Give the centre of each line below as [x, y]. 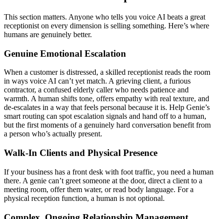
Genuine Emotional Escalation [65, 53]
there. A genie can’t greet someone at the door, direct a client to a [103, 180]
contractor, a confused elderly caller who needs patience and [96, 90]
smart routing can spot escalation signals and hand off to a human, [105, 116]
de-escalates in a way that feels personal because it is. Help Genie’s [107, 108]
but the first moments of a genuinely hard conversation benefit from [107, 125]
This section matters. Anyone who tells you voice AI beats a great [105, 17]
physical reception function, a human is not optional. [84, 198]
